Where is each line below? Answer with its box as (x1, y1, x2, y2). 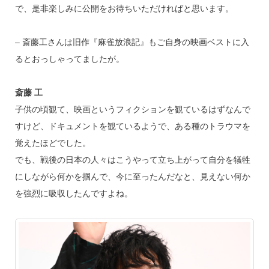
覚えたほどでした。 (14, 138, 91, 148)
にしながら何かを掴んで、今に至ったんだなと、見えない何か (14, 172, 250, 181)
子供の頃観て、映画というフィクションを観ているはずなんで (14, 104, 250, 114)
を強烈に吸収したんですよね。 (14, 189, 133, 198)
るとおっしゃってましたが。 (14, 54, 124, 64)
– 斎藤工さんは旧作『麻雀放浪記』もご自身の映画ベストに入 (14, 37, 249, 47)
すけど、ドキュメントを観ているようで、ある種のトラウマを (14, 121, 250, 131)
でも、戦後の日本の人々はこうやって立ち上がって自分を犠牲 (14, 155, 250, 165)
